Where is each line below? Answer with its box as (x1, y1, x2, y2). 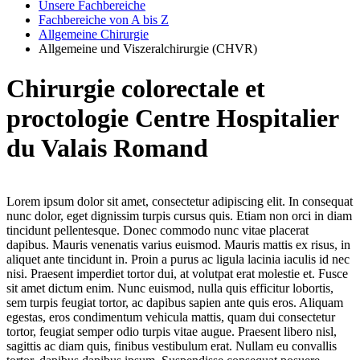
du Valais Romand (6, 133, 208, 162)
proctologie (6, 103, 135, 133)
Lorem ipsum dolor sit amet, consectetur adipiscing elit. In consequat (6, 194, 353, 209)
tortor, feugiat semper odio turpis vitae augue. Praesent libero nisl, (6, 325, 337, 339)
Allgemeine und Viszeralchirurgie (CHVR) (39, 42, 257, 56)
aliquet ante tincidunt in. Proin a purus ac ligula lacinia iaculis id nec (6, 252, 350, 267)
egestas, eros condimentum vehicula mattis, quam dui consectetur (6, 310, 335, 325)
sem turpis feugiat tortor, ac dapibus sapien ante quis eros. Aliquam (6, 296, 343, 310)
